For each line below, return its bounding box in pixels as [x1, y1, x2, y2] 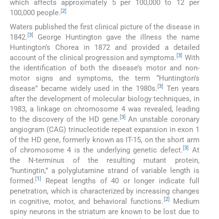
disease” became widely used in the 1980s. [10, 84, 157, 93]
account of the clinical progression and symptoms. [10, 53, 177, 62]
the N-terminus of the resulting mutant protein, [10, 155, 199, 165]
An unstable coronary [125, 114, 199, 124]
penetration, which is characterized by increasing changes [10, 186, 199, 196]
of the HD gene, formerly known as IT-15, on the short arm [10, 135, 199, 144]
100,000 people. [10, 8, 61, 18]
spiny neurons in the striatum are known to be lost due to [10, 207, 199, 216]
